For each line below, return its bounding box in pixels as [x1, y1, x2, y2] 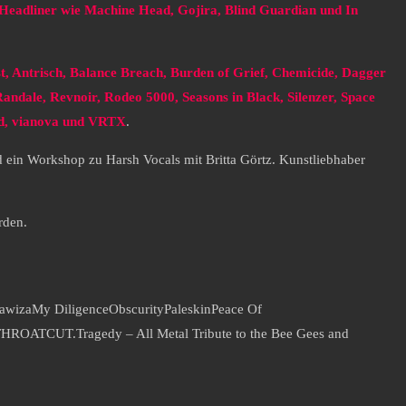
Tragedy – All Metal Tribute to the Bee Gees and [76, 326, 349, 342]
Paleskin [164, 302, 211, 317]
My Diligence [32, 302, 109, 317]
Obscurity [109, 302, 164, 317]
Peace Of [211, 302, 262, 317]
